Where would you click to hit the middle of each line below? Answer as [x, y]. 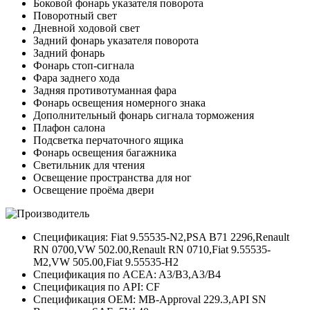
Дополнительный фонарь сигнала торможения [144, 116]
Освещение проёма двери [94, 190]
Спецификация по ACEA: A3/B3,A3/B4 [127, 275]
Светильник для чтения [89, 165]
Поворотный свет [75, 16]
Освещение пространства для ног [112, 178]
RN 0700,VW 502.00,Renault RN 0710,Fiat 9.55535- [152, 250]
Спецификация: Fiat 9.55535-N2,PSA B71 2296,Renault [161, 237]
